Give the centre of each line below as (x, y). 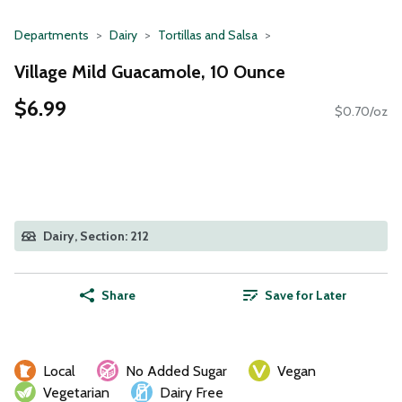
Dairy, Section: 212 (96, 236)
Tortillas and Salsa (208, 35)
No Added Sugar (176, 371)
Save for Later (305, 296)
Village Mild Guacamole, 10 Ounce (150, 71)
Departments (52, 35)
